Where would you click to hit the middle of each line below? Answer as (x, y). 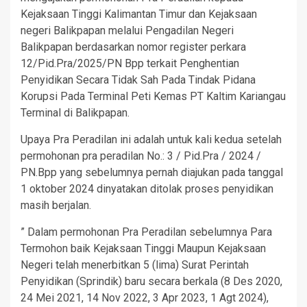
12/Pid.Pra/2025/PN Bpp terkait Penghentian (130, 64)
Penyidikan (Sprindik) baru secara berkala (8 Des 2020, (151, 282)
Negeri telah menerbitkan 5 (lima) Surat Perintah (135, 265)
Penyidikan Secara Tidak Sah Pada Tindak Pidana (138, 80)
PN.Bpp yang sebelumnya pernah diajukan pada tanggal (152, 173)
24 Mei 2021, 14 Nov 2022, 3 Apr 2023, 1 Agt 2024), (145, 298)
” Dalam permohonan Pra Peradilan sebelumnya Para (146, 232)
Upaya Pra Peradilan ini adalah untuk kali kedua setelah (151, 140)
